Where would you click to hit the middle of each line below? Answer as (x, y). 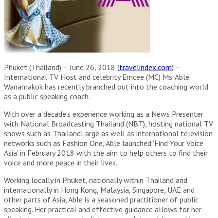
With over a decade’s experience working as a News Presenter (104, 114)
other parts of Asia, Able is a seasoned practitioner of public (101, 199)
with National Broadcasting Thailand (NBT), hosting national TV (109, 123)
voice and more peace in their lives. (61, 162)
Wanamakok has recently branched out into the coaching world (106, 86)
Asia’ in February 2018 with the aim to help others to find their (106, 153)
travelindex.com (145, 67)
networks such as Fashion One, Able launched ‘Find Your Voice (104, 143)
